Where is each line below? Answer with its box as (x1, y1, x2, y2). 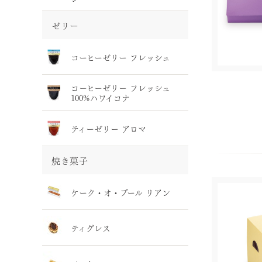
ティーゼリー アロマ (71, 121, 146, 135)
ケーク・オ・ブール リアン (71, 185, 170, 198)
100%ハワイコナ (71, 91, 130, 104)
